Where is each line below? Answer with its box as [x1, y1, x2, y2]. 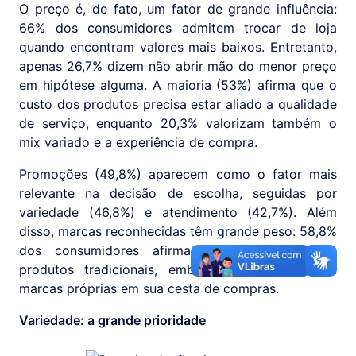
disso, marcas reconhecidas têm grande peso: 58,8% [19, 223, 337, 240]
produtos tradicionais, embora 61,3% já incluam [19, 261, 337, 278]
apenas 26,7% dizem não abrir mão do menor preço [19, 58, 337, 75]
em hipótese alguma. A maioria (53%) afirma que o [19, 77, 337, 94]
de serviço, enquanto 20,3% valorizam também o [19, 115, 337, 132]
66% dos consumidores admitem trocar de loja [19, 20, 337, 37]
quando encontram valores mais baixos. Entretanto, [19, 39, 337, 56]
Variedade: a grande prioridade [19, 312, 206, 329]
